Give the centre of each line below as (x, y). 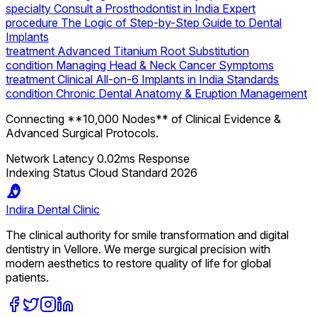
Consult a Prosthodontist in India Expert (155, 9)
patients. (27, 278)
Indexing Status (46, 173)
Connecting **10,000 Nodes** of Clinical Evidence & (143, 119)
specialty (30, 9)
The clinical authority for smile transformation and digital (147, 235)
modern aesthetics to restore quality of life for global (138, 264)
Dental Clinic (68, 210)
